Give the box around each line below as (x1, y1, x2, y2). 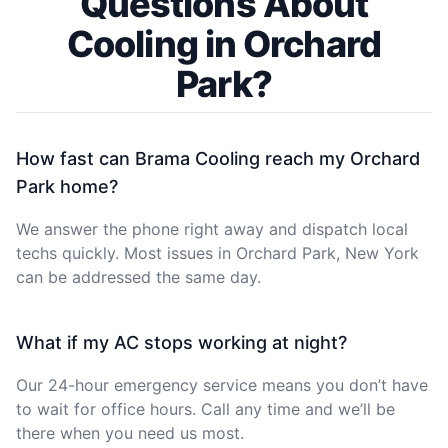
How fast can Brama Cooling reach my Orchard (16, 147, 420, 169)
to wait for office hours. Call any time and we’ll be (16, 398, 395, 419)
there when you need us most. (16, 422, 244, 443)
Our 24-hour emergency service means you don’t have (16, 374, 428, 395)
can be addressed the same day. (16, 266, 261, 287)
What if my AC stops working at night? (16, 331, 347, 353)
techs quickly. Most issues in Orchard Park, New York (16, 242, 419, 263)
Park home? (16, 175, 118, 197)
